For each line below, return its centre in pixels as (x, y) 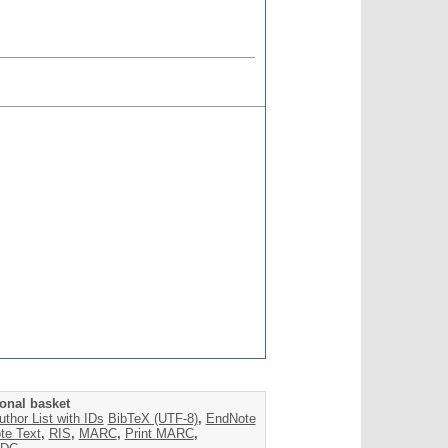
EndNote (230, 419)
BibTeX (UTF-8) (152, 419)
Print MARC (159, 434)
